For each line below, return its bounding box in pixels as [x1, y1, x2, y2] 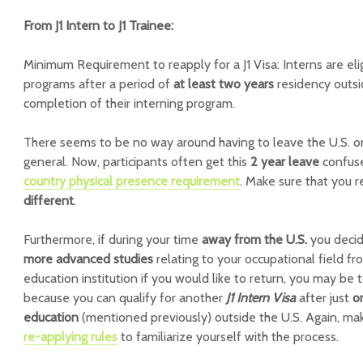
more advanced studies [23, 251, 153, 267]
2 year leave [250, 154, 322, 169]
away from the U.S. [202, 232, 307, 247]
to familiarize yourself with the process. [117, 329, 339, 344]
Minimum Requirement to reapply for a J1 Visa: [23, 57, 283, 72]
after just [296, 290, 352, 305]
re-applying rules [23, 329, 117, 344]
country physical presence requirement [23, 173, 240, 189]
